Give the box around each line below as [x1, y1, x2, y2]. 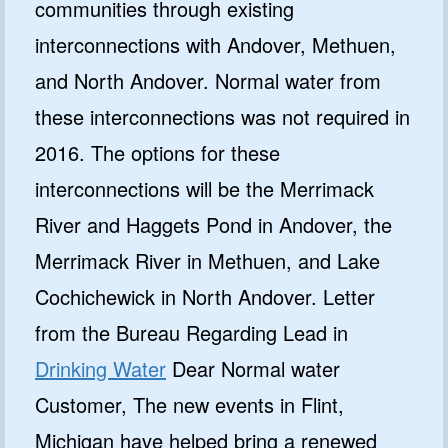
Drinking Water [35, 353, 166, 383]
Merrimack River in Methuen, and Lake [35, 245, 380, 275]
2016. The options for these [35, 137, 280, 167]
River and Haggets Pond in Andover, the [35, 209, 392, 239]
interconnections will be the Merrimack [35, 173, 374, 203]
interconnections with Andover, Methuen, [35, 29, 396, 59]
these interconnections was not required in [35, 101, 410, 131]
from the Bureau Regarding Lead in [35, 317, 348, 347]
